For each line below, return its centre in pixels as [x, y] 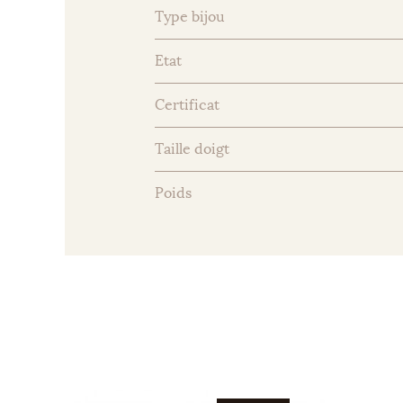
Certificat [187, 104]
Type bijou [190, 16]
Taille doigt [192, 148]
